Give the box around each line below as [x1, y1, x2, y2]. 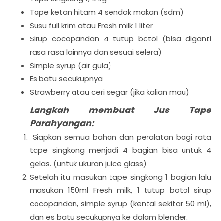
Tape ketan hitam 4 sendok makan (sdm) [30, 7, 184, 17]
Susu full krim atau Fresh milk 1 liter [30, 20, 153, 31]
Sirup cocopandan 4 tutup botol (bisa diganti [30, 34, 211, 44]
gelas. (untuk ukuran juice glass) [30, 158, 147, 169]
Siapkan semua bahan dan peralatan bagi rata [30, 132, 211, 142]
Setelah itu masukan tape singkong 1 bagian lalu [30, 172, 211, 182]
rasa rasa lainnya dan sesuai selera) [30, 47, 162, 57]
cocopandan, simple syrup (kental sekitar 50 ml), [30, 198, 211, 209]
